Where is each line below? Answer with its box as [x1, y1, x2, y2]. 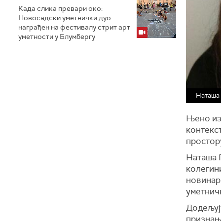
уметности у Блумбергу [18, 32, 95, 41]
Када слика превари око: [18, 4, 103, 13]
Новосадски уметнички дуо [18, 13, 111, 22]
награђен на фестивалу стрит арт [18, 23, 130, 32]
